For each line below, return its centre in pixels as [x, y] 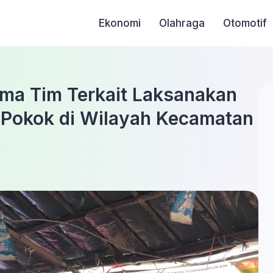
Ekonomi [120, 23]
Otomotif [245, 23]
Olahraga [182, 23]
